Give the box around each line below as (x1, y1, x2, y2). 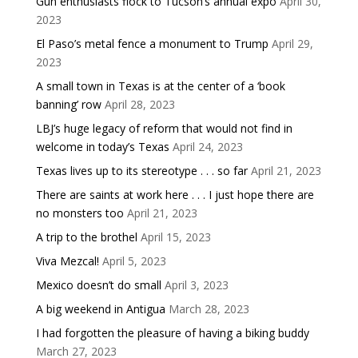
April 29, (271, 35, 313, 51)
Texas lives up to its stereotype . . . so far (35, 162, 248, 178)
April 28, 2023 (104, 96, 175, 112)
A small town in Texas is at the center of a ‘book (35, 78, 285, 93)
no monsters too (35, 205, 124, 221)
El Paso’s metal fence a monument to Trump (35, 35, 268, 51)
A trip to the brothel (35, 229, 137, 245)
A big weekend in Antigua (35, 300, 165, 316)
